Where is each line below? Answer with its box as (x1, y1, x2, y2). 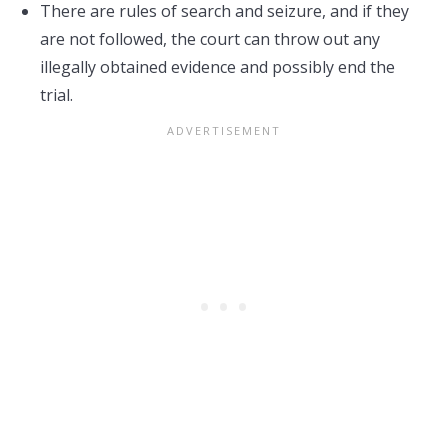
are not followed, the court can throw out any (40, 28, 380, 50)
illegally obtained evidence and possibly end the (40, 56, 395, 78)
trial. (40, 84, 73, 106)
